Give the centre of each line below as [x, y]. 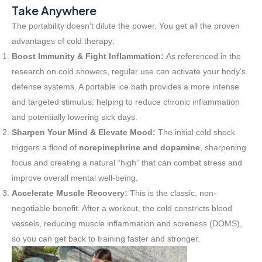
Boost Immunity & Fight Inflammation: [88, 56]
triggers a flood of [45, 148]
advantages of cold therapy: [63, 41]
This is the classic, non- [172, 193]
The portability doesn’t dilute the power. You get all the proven [126, 26]
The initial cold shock [195, 132]
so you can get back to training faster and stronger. [106, 239]
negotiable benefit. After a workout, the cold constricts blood [122, 208]
